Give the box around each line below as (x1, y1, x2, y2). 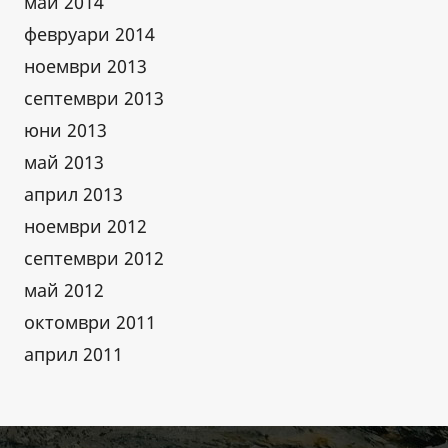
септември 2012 (24, 245, 164, 270)
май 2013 (24, 149, 104, 174)
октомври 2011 (24, 309, 156, 334)
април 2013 (24, 181, 123, 206)
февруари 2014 (24, 21, 155, 46)
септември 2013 (24, 85, 164, 110)
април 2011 (24, 341, 123, 366)
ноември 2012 (24, 213, 147, 238)
